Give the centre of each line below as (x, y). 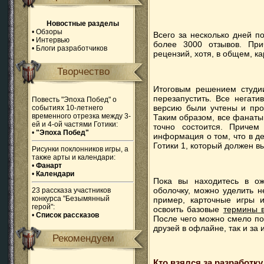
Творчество (84, 72)
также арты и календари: (74, 157)
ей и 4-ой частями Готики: (75, 124)
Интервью (53, 40)
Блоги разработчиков (72, 48)
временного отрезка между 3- (81, 116)
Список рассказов (67, 215)
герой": (43, 207)
